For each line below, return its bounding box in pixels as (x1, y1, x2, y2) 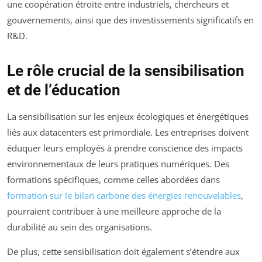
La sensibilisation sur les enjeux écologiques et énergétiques (7, 111, 249, 123)
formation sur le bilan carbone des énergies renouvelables (7, 189, 241, 202)
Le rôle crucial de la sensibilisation (7, 62, 244, 80)
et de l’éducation (7, 81, 120, 99)
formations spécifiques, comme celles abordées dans (7, 174, 220, 186)
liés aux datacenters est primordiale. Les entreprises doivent (7, 126, 249, 139)
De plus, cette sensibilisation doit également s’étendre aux (7, 246, 240, 258)
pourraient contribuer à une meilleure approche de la (7, 205, 221, 218)
